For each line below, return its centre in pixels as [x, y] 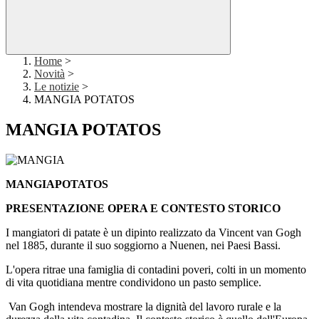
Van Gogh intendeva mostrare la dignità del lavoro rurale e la [143, 307]
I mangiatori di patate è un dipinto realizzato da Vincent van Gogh [153, 233]
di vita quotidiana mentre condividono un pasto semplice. [134, 283]
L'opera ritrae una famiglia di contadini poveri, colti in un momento [156, 270]
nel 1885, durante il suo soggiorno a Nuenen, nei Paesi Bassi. [145, 246]
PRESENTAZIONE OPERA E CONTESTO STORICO [143, 209]
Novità [49, 74]
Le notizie [57, 87]
